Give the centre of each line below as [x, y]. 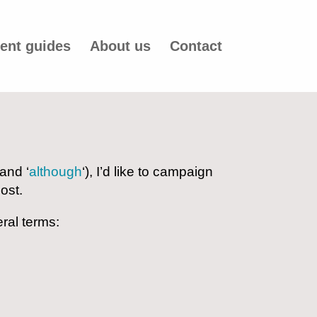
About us [120, 46]
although [56, 172]
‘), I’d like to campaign [148, 172]
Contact [196, 46]
